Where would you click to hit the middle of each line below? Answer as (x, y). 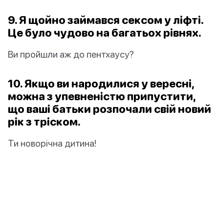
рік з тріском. (44, 122)
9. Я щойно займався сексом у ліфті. (106, 20)
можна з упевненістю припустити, (102, 96)
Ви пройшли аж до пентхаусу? (71, 54)
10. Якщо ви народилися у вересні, (101, 84)
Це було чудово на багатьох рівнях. (105, 33)
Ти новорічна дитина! (52, 143)
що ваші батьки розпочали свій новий (109, 109)
